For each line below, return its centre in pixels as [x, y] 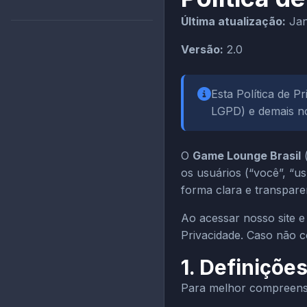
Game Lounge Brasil [247, 156]
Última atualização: [233, 21]
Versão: [202, 49]
